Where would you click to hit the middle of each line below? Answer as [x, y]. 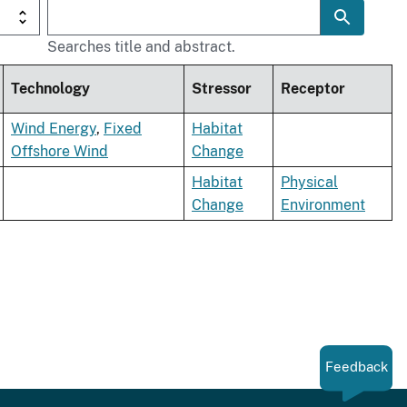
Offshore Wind [60, 152]
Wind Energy [54, 129]
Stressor [222, 89]
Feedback [356, 367]
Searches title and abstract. [141, 47]
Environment [323, 205]
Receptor [313, 89]
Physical [309, 183]
